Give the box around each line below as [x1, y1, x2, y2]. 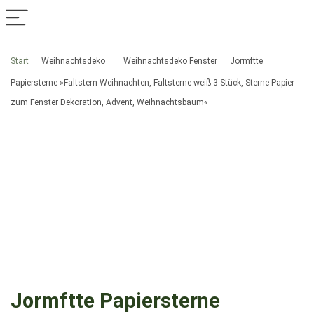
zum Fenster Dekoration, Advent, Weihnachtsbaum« [11, 97, 208, 107]
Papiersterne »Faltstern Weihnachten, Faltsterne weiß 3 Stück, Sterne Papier [11, 78, 294, 88]
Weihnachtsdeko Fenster [123, 56, 217, 66]
